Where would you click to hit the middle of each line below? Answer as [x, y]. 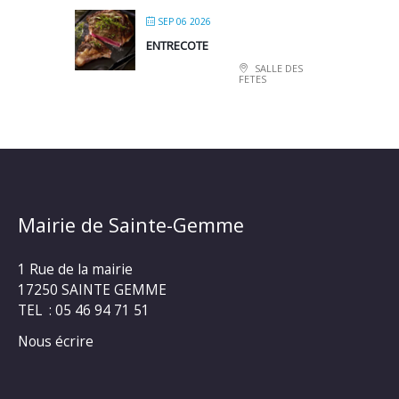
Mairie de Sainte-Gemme [131, 225]
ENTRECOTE [177, 45]
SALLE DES [277, 68]
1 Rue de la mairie [75, 269]
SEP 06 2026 [184, 21]
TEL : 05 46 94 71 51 [84, 310]
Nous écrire [56, 341]
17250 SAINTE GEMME [92, 290]
